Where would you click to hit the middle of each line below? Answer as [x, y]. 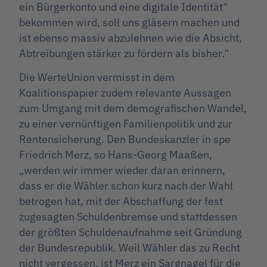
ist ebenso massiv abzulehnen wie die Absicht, [131, 38]
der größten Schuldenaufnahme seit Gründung [131, 232]
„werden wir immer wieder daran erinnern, [122, 170]
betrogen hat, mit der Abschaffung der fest [121, 201]
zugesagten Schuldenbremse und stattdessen [128, 216]
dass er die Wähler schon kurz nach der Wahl [126, 185]
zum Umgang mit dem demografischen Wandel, [133, 108]
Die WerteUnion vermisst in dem [97, 77]
